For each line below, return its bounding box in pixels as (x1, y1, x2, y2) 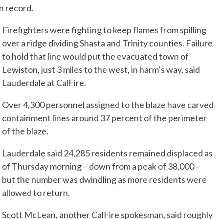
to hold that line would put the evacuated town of (1, 51, 189, 62)
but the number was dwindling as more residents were (1, 174, 207, 185)
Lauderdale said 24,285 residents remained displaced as (1, 148, 213, 159)
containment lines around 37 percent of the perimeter (1, 112, 207, 124)
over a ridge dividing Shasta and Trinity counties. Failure (1, 38, 213, 49)
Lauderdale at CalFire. (1, 77, 86, 88)
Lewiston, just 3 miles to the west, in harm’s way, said (1, 64, 200, 75)
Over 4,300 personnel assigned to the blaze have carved (1, 99, 214, 110)
